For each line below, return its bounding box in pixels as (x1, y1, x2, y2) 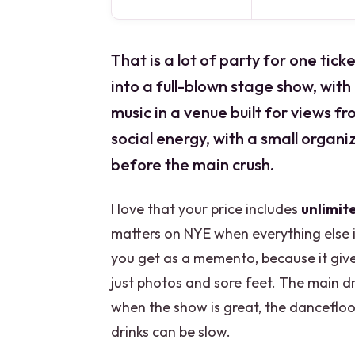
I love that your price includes (111, 200, 301, 219)
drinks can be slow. (111, 323, 231, 342)
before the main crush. (111, 155, 274, 175)
